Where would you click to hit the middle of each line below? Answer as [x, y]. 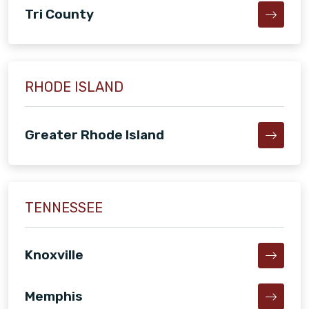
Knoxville [54, 255]
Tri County [59, 14]
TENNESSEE [64, 207]
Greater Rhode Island [94, 134]
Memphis [54, 297]
